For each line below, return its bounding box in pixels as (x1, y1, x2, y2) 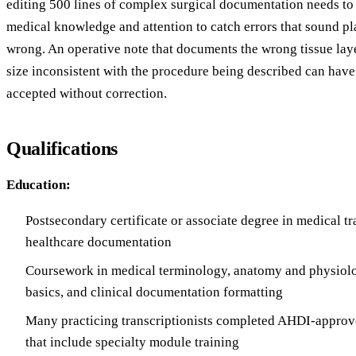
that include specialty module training (25, 335, 239, 350)
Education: (6, 176, 71, 192)
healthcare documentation (25, 234, 172, 250)
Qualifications (6, 137, 118, 159)
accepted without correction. (6, 85, 167, 101)
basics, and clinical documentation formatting (25, 284, 283, 300)
